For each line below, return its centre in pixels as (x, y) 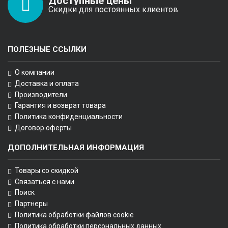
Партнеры (31, 204)
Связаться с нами (45, 181)
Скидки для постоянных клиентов (113, 9)
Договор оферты (43, 127)
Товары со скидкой (47, 170)
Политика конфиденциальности (69, 117)
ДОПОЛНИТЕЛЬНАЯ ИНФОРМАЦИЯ (76, 147)
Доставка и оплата (47, 83)
